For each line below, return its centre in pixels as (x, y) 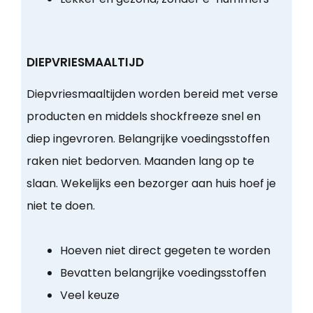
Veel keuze (89, 296)
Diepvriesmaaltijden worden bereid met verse (152, 94)
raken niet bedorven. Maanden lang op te (140, 161)
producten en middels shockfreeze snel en (143, 117)
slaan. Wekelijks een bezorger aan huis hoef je (151, 184)
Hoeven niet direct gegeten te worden (165, 251)
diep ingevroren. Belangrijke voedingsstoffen (148, 139)
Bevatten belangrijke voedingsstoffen (163, 273)
